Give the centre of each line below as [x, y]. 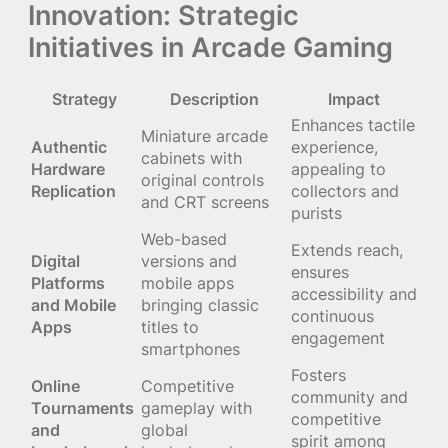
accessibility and [354, 294]
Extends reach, [347, 250]
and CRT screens [205, 202]
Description [214, 99]
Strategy [84, 99]
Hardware [68, 169]
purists [316, 213]
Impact [354, 99]
